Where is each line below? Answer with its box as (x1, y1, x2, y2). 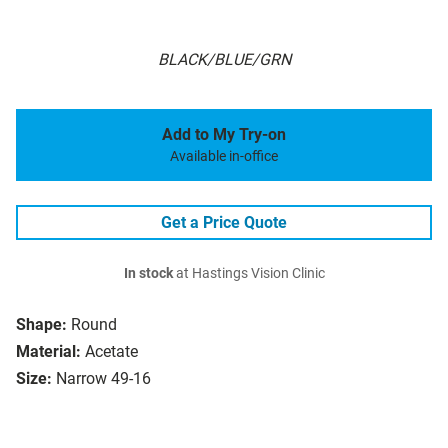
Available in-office (170, 148, 278, 166)
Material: (16, 342, 81, 362)
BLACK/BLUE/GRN (157, 50, 291, 70)
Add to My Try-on (162, 125, 286, 145)
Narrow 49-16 (56, 369, 151, 389)
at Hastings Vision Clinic (172, 265, 325, 283)
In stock (123, 265, 173, 283)
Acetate (85, 342, 138, 362)
